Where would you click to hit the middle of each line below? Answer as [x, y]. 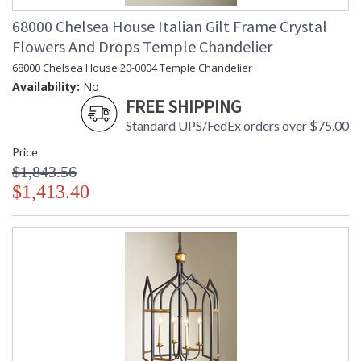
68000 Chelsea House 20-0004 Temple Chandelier [132, 68]
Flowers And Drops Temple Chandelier [142, 47]
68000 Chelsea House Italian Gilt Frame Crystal [170, 27]
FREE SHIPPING [183, 107]
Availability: [46, 87]
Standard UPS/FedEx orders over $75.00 [237, 126]
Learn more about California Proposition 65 [103, 38]
